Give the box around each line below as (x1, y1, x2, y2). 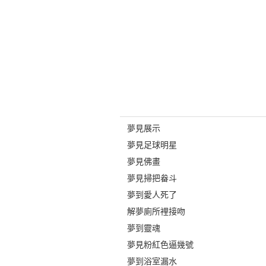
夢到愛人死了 (126, 190, 177, 199)
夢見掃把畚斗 (126, 173, 177, 183)
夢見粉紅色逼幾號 (126, 240, 194, 249)
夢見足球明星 (126, 140, 177, 150)
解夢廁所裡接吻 (126, 207, 185, 216)
